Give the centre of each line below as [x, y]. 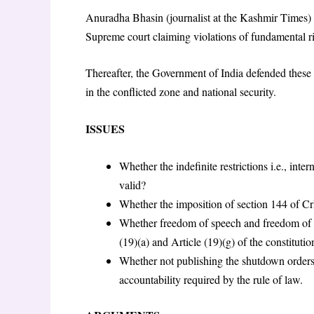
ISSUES [105, 128]
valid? [132, 184]
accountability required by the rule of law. [211, 279]
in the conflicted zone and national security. [191, 92]
